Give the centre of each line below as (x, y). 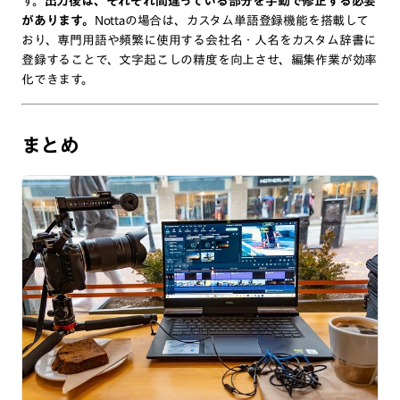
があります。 (58, 20)
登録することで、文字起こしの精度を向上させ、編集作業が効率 (200, 59)
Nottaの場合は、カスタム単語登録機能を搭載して (231, 20)
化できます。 (58, 79)
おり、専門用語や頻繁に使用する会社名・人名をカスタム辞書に (199, 40)
